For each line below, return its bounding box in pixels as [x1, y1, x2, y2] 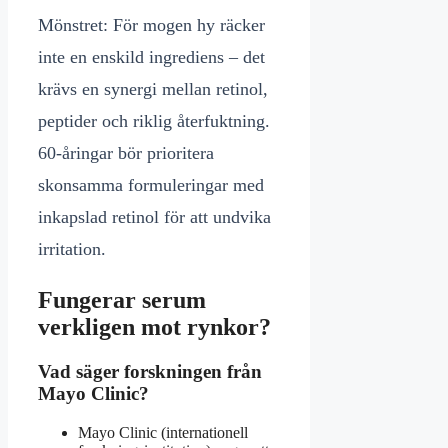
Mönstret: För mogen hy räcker [38, 15, 265, 36]
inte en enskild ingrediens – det [38, 47, 265, 68]
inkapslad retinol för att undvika [38, 207, 271, 228]
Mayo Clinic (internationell [78, 423, 248, 441]
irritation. [38, 239, 106, 260]
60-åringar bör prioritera [38, 143, 214, 164]
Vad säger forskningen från [38, 361, 262, 383]
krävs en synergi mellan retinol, [38, 79, 268, 100]
